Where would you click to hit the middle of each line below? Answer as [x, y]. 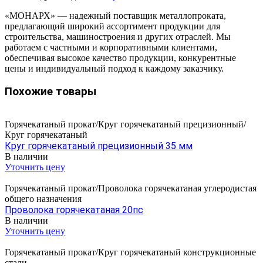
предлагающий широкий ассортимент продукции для [112, 26]
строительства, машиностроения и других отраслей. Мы [118, 36]
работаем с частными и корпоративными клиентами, [111, 47]
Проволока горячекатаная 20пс [74, 210]
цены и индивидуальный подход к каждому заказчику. [114, 68]
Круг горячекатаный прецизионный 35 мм [99, 146]
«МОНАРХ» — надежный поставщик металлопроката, [115, 15]
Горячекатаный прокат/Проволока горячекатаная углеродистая [131, 188]
